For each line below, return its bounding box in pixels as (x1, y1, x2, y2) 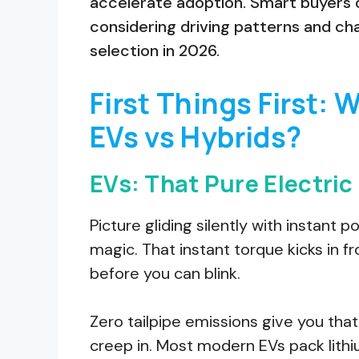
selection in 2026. (90, 39, 220, 61)
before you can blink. (90, 262, 240, 284)
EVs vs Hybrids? (90, 117, 302, 156)
